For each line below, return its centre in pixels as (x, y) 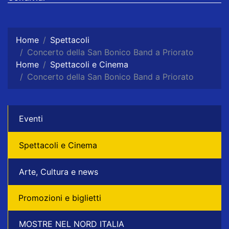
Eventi (31, 119)
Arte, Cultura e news (59, 172)
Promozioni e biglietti (60, 198)
